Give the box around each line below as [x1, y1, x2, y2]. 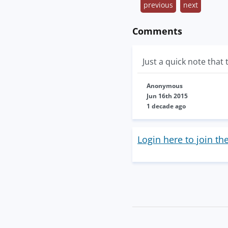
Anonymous [147, 81, 183, 91]
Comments [132, 25, 182, 38]
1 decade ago [147, 102, 186, 111]
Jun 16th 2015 [147, 92, 188, 101]
